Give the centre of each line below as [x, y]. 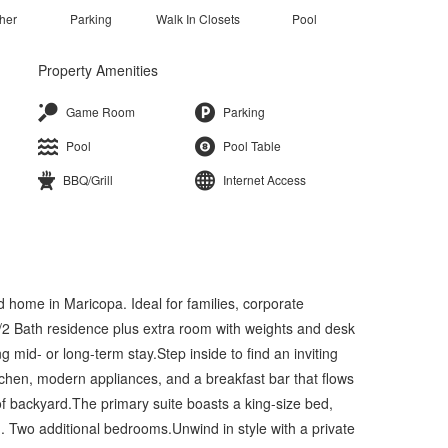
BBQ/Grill [88, 179]
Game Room [100, 111]
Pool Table [251, 145]
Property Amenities [98, 69]
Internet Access [264, 179]
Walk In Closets [197, 18]
